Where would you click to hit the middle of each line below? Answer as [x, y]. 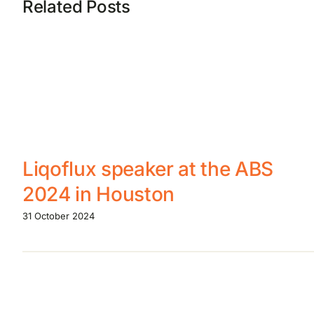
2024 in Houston [98, 194]
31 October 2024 [58, 216]
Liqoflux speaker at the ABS [148, 169]
